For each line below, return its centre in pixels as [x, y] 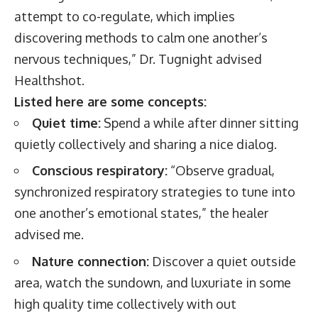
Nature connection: [91, 261]
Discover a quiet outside [223, 261]
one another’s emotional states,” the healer [141, 213]
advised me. [49, 234]
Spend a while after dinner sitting [200, 122]
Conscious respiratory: [100, 170]
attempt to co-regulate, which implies [125, 16]
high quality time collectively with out [125, 303]
